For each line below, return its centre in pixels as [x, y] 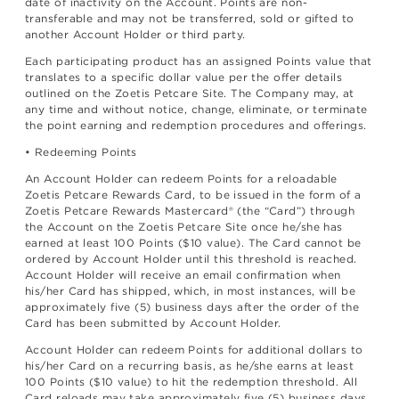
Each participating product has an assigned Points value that [199, 61]
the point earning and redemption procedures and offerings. [196, 126]
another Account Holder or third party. [135, 35]
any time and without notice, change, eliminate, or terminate [196, 110]
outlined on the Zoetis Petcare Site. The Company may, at [190, 94]
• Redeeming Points [81, 152]
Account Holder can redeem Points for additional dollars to [194, 350]
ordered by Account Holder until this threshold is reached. [191, 259]
